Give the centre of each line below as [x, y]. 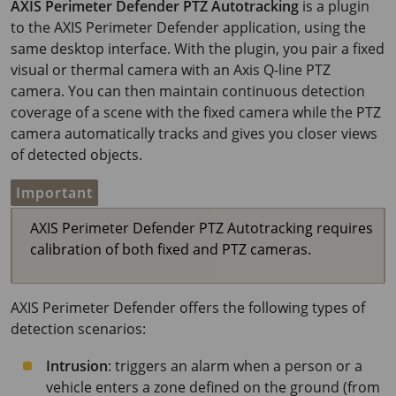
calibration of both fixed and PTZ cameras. [171, 249]
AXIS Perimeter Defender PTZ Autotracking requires [202, 228]
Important [54, 193]
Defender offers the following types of [237, 308]
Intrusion [77, 366]
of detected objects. [76, 155]
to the [32, 27]
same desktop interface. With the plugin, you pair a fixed [198, 49]
